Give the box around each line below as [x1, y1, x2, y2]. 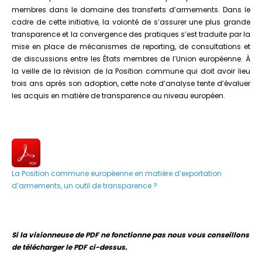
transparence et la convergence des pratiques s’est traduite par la [12, 29, 250, 39]
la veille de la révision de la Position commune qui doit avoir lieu [12, 65, 250, 76]
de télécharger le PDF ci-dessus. [12, 242, 127, 252]
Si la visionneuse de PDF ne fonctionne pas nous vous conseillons [12, 229, 249, 240]
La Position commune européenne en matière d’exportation [12, 168, 222, 178]
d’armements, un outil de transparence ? [12, 180, 157, 191]
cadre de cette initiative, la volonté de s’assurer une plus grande [12, 16, 250, 27]
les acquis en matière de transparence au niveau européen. [12, 90, 225, 101]
